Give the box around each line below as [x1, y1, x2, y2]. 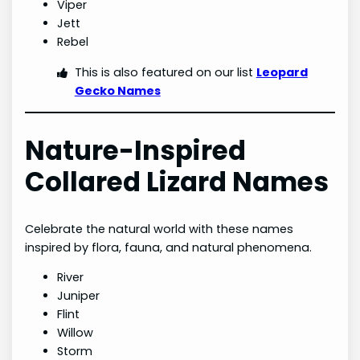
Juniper [57, 287, 100, 304]
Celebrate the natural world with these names [25, 220, 294, 237]
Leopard [256, 63, 308, 80]
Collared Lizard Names [25, 164, 329, 201]
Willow [57, 324, 94, 341]
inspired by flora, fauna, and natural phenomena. [25, 239, 313, 256]
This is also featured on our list [74, 63, 256, 80]
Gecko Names [74, 82, 161, 99]
